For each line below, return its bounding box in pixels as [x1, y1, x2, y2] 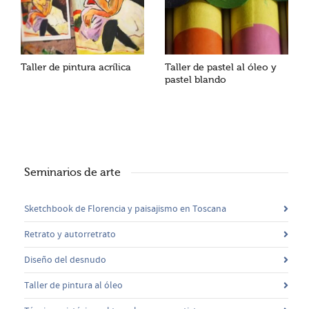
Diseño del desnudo [24, 253, 106, 266]
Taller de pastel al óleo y [165, 61, 277, 72]
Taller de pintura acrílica [21, 61, 131, 72]
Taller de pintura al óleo [24, 279, 123, 292]
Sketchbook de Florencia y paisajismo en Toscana [24, 202, 226, 215]
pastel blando [165, 74, 226, 85]
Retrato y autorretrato [24, 228, 116, 241]
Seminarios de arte [24, 166, 121, 179]
